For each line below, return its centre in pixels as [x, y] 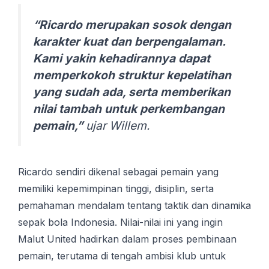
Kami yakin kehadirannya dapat [122, 59]
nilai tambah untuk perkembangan [129, 109]
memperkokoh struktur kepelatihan [132, 75]
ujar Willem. [116, 126]
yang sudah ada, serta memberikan [132, 92]
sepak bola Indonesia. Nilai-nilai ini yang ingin [120, 222]
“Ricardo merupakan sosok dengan [132, 25]
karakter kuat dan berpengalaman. [129, 42]
